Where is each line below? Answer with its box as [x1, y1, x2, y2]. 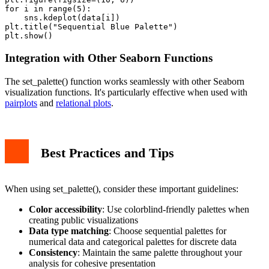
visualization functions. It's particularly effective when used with [5, 86, 247, 97]
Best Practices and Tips [41, 145, 174, 160]
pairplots [5, 97, 37, 108]
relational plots [56, 97, 111, 108]
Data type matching [29, 226, 109, 237]
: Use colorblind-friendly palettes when [102, 204, 249, 215]
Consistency [29, 247, 77, 258]
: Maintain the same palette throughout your [77, 247, 242, 258]
